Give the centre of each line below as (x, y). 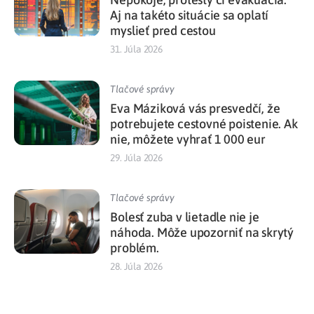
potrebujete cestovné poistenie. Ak (204, 123)
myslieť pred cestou (163, 30)
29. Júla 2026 (136, 157)
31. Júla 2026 (136, 49)
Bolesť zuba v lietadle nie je (185, 217)
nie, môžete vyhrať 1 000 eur (188, 139)
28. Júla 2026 (136, 266)
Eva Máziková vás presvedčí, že (195, 108)
